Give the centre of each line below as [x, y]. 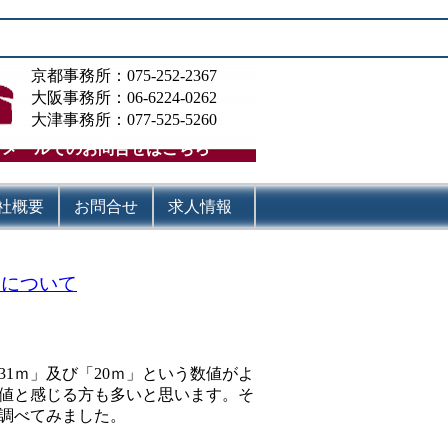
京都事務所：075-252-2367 [123, 75]
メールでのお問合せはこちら [106, 148]
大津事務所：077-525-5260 [123, 119]
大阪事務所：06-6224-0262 [123, 97]
